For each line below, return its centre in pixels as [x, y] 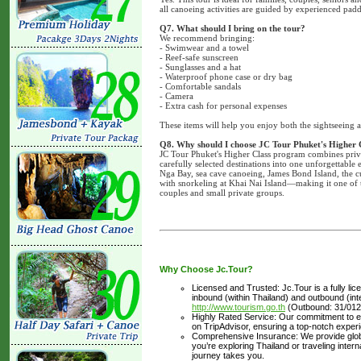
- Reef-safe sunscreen [199, 57]
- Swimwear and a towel [204, 47]
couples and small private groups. [222, 192]
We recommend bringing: [207, 37]
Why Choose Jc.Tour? [206, 269]
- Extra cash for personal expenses [223, 105]
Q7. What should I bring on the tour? [232, 28]
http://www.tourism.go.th [239, 307]
